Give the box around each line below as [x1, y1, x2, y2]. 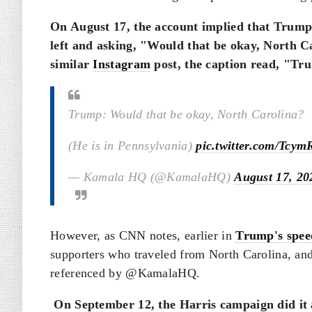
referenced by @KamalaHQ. [50, 266, 201, 280]
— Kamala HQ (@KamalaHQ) [68, 170, 235, 184]
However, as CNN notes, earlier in [50, 228, 236, 242]
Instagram [93, 57, 151, 71]
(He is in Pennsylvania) [68, 139, 196, 153]
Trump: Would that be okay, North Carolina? [68, 107, 304, 121]
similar [50, 57, 93, 71]
